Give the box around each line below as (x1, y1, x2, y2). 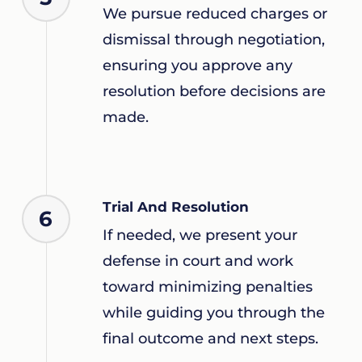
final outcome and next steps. (102, 330, 318, 348)
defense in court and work (102, 252, 293, 271)
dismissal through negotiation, (102, 31, 325, 49)
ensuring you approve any (102, 57, 293, 75)
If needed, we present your (102, 226, 297, 245)
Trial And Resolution (102, 199, 249, 216)
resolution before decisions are (102, 82, 326, 101)
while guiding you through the (102, 304, 325, 322)
